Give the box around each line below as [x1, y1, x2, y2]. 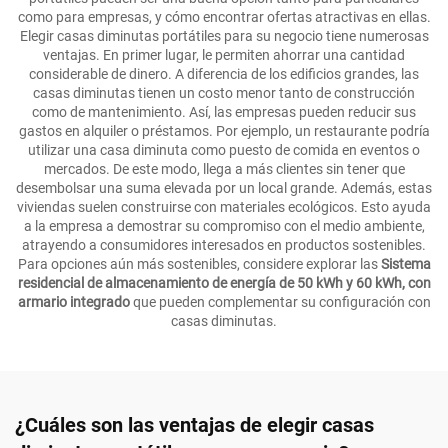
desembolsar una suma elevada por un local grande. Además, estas [16, 180, 432, 196]
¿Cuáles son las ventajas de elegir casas [15, 413, 374, 437]
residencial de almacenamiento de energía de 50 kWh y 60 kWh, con [17, 275, 431, 291]
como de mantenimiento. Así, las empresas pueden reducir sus [32, 104, 416, 120]
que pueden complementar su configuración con [132, 294, 431, 310]
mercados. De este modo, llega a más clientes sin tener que [43, 161, 405, 177]
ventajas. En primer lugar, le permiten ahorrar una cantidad [43, 47, 405, 63]
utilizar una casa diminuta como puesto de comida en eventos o [28, 142, 420, 158]
